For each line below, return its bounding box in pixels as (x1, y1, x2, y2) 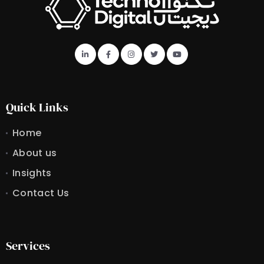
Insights (12, 166, 52, 180)
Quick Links (6, 99, 68, 115)
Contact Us (12, 186, 70, 200)
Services (6, 237, 50, 254)
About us (12, 146, 57, 160)
